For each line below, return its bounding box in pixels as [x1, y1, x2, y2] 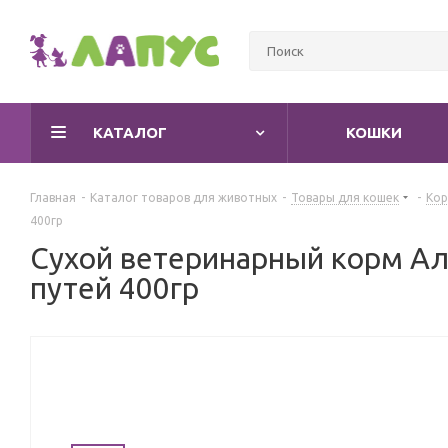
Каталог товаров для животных [90, 191, 277, 204]
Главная [30, 191, 76, 204]
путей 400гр [30, 271, 199, 305]
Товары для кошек [291, 191, 399, 204]
